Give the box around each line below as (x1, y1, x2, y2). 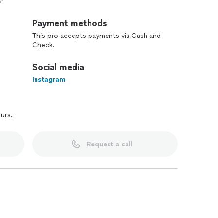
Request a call (86, 140, 133, 148)
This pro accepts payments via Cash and (32, 32, 161, 40)
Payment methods (32, 18, 107, 29)
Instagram (32, 75, 66, 84)
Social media (32, 62, 84, 73)
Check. (32, 41, 54, 49)
